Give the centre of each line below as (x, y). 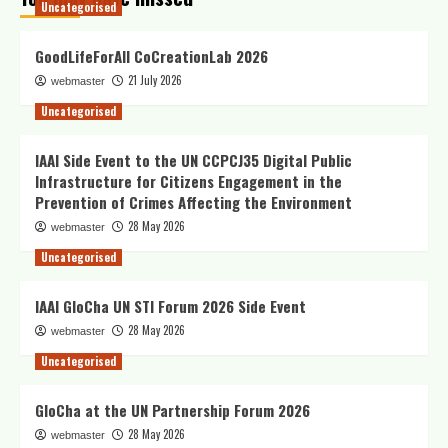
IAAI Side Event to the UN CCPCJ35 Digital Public (193, 160)
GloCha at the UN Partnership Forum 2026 (172, 410)
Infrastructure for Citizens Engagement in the (188, 181)
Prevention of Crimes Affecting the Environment (193, 202)
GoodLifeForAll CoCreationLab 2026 (151, 56)
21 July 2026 (155, 80)
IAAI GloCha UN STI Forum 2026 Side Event (170, 306)
